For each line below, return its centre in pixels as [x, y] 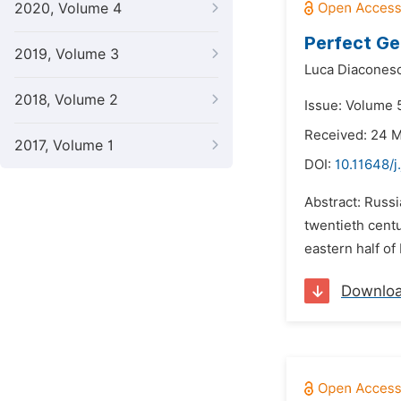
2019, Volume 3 [67, 54]
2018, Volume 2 [66, 100]
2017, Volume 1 [64, 145]
